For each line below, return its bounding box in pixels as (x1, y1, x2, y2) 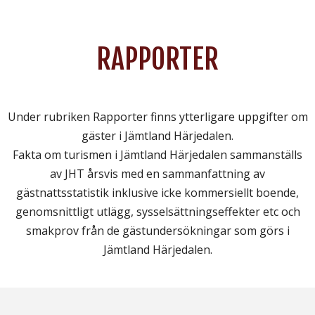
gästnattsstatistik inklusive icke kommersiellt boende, (16, 185, 299, 201)
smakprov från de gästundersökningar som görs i (25, 223, 290, 239)
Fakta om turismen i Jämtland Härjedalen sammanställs (13, 147, 302, 163)
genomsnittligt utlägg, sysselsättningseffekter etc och (15, 204, 300, 220)
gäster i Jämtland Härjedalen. (82, 128, 233, 144)
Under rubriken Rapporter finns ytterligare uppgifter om (7, 109, 308, 125)
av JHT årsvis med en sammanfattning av (50, 166, 265, 182)
